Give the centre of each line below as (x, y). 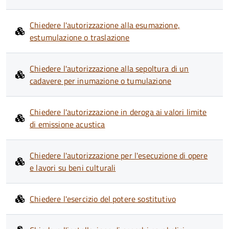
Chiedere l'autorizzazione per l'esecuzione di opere (119, 155)
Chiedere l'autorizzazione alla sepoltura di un (109, 68)
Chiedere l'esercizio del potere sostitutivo (103, 199)
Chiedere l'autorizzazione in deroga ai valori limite (118, 112)
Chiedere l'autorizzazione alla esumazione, (105, 25)
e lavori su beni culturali (73, 168)
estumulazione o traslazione (80, 37)
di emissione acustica (67, 124)
